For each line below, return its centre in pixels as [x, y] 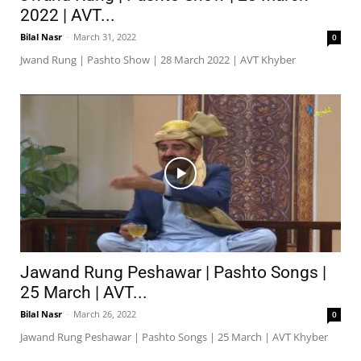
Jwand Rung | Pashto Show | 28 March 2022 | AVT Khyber [158, 59]
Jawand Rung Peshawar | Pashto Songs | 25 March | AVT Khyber [174, 337]
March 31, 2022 [105, 36]
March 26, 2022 [105, 314]
